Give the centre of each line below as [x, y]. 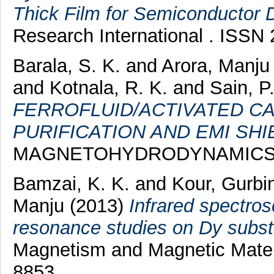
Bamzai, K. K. [71, 183]
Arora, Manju [215, 65]
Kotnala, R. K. [108, 87]
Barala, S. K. [69, 65]
